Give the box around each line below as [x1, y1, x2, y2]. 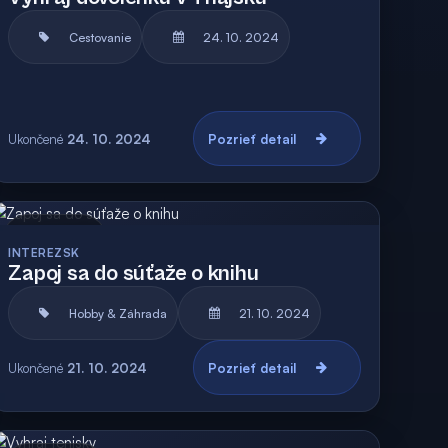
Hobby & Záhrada [69, 305, 168, 321]
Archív [63, 233, 97, 247]
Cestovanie [69, 29, 132, 45]
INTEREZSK [8, 245, 80, 260]
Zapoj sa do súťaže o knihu [8, 261, 259, 286]
